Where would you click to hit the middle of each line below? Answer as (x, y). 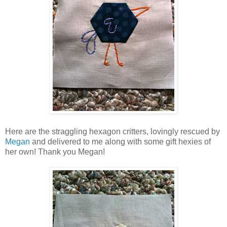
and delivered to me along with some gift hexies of (120, 141)
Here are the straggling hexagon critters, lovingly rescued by (112, 131)
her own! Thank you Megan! (55, 152)
